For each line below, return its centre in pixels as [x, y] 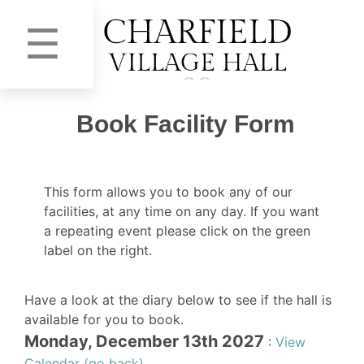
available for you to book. [104, 319]
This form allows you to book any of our [168, 191]
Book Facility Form [186, 124]
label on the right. [98, 250]
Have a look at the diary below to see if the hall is [178, 299]
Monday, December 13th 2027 [144, 341]
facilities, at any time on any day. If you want [182, 211]
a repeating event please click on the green [177, 230]
